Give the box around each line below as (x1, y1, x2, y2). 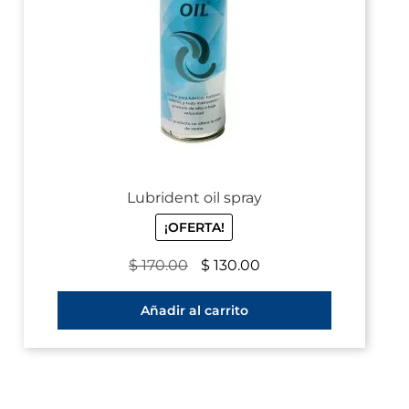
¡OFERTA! (163, 218, 225, 236)
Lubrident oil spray (126, 188, 262, 206)
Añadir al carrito (140, 301, 248, 319)
